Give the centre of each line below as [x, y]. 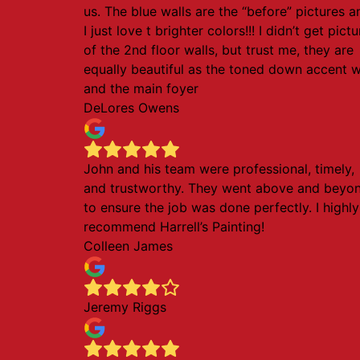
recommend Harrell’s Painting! [174, 227]
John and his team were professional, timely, [219, 169]
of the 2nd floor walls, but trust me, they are [219, 50]
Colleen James [128, 246]
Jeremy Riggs [125, 307]
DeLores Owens [131, 108]
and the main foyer [141, 88]
